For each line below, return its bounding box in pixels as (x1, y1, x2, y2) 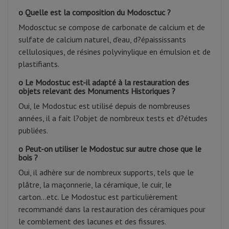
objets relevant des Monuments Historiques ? (18, 86, 175, 97)
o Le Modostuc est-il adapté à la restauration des (18, 77, 189, 88)
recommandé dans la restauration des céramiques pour (18, 204, 205, 215)
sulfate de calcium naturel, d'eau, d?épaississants (18, 34, 186, 45)
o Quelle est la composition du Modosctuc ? (18, 7, 171, 18)
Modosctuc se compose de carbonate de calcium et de (18, 22, 205, 33)
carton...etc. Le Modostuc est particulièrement (18, 192, 178, 202)
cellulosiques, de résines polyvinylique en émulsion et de (18, 47, 211, 57)
